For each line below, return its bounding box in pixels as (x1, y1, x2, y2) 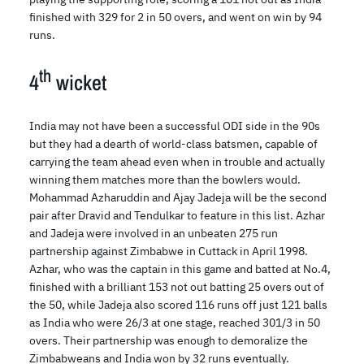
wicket (51, 68, 106, 97)
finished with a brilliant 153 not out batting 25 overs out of (29, 279, 324, 295)
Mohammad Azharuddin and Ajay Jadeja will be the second (29, 190, 327, 206)
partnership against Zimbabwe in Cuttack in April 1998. (29, 244, 308, 259)
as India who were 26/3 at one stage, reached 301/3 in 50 (29, 315, 320, 331)
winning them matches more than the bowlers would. (29, 172, 301, 188)
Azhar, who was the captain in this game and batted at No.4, (29, 262, 331, 277)
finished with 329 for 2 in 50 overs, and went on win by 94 (29, 10, 322, 25)
